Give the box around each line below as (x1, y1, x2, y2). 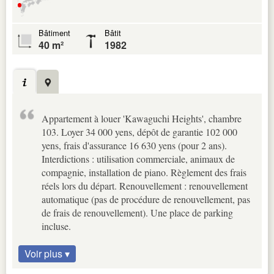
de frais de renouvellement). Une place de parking (42, 206, 233, 220)
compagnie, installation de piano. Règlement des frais (42, 166, 246, 179)
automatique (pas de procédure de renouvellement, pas (42, 193, 250, 206)
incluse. (42, 220, 71, 233)
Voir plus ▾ (24, 246, 70, 261)
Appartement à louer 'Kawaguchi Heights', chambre (42, 112, 242, 125)
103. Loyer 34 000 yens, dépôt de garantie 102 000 (42, 125, 237, 139)
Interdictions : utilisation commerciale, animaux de (42, 152, 235, 166)
